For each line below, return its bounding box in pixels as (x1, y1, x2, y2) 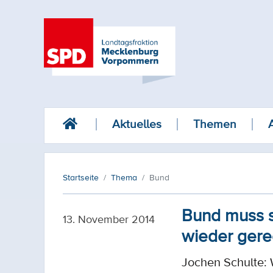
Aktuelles (112, 116, 161, 132)
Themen (193, 116, 236, 132)
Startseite (63, 171, 99, 183)
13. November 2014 (63, 211, 155, 226)
